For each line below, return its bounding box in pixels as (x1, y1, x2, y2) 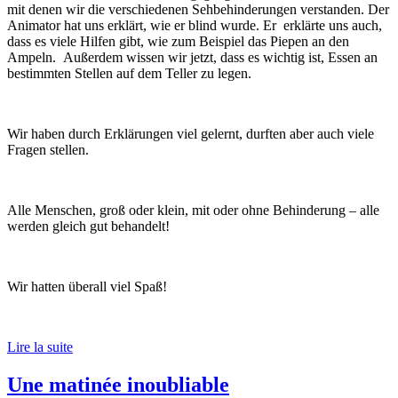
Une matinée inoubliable (7, 372, 229, 396)
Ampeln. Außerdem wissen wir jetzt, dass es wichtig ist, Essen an (7, 49, 378, 65)
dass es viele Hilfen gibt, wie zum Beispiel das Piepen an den (7, 33, 349, 49)
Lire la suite (7, 338, 73, 354)
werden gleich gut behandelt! (7, 218, 170, 234)
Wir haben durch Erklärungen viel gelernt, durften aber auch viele (7, 125, 374, 141)
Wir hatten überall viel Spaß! (7, 278, 167, 294)
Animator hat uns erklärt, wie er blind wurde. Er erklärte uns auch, (7, 17, 382, 33)
